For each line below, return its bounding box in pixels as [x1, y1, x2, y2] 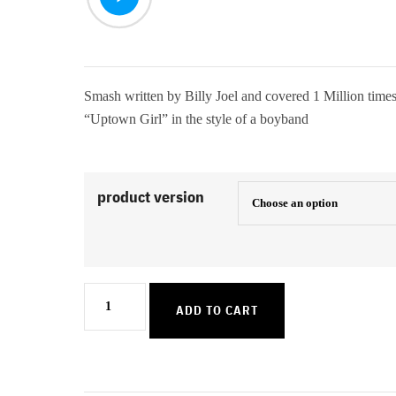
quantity [82, 345, 142, 364]
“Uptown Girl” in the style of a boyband [83, 111, 308, 126]
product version [96, 187, 204, 207]
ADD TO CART [175, 302, 258, 318]
